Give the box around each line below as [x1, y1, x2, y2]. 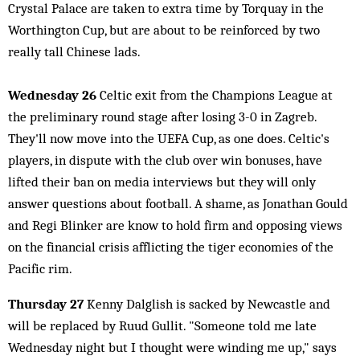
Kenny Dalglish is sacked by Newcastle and [84, 296, 330, 312]
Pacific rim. [8, 260, 72, 276]
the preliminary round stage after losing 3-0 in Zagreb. [8, 108, 317, 125]
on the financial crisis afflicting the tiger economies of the [8, 239, 333, 255]
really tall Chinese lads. [8, 43, 141, 59]
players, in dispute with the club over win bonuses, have [8, 152, 322, 168]
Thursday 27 [8, 296, 84, 312]
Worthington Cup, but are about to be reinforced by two [8, 22, 320, 38]
